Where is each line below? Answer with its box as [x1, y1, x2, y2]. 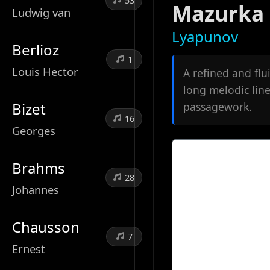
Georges [12, 122, 55, 138]
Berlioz [12, 39, 59, 60]
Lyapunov [172, 27, 238, 46]
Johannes [12, 181, 59, 197]
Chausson [12, 216, 80, 237]
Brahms [12, 157, 65, 178]
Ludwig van [12, 4, 71, 20]
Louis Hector [12, 63, 78, 79]
